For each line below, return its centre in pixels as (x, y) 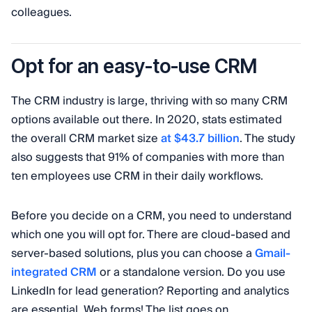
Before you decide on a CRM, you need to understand (151, 216)
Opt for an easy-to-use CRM (134, 66)
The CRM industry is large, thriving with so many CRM (149, 101)
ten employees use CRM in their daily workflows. (137, 176)
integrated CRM (54, 272)
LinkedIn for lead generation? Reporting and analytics (150, 291)
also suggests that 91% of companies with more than (148, 157)
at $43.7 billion (199, 139)
